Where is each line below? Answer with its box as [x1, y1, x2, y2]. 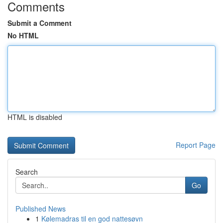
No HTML [7, 30, 39, 40]
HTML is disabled [7, 112, 62, 122]
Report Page [176, 140, 216, 150]
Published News [15, 204, 66, 214]
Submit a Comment [7, 18, 72, 28]
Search [15, 167, 38, 177]
